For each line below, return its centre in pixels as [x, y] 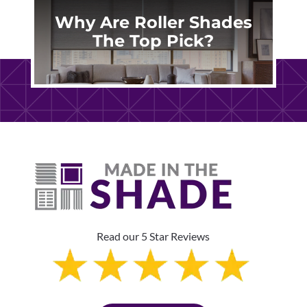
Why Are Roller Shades [153, 22]
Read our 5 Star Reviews [153, 236]
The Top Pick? [153, 40]
